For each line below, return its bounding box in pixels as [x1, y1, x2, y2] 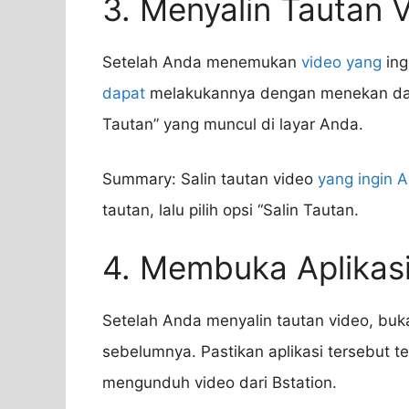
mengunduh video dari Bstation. [102, 373, 337, 393]
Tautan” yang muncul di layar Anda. [102, 115, 363, 134]
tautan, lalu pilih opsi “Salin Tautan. [102, 200, 359, 219]
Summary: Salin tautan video [102, 169, 318, 188]
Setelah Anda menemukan [102, 53, 301, 72]
